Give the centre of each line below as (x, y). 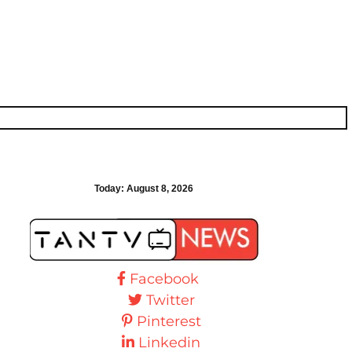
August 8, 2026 (160, 189)
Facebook (164, 279)
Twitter (170, 300)
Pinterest (169, 321)
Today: (111, 189)
